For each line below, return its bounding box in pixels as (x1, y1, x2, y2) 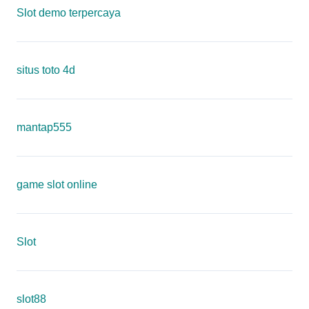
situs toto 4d (17, 64, 75, 76)
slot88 (17, 293, 46, 305)
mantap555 (17, 121, 72, 133)
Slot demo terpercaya (17, 7, 121, 19)
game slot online (17, 179, 97, 190)
